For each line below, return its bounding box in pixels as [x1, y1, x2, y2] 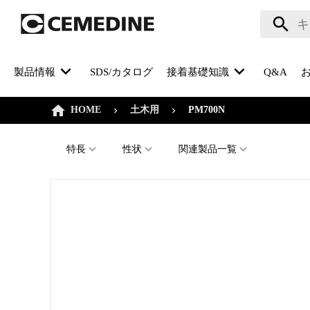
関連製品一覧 [179, 143, 237, 154]
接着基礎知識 [167, 66, 229, 77]
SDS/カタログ [90, 66, 153, 77]
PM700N [188, 104, 225, 116]
